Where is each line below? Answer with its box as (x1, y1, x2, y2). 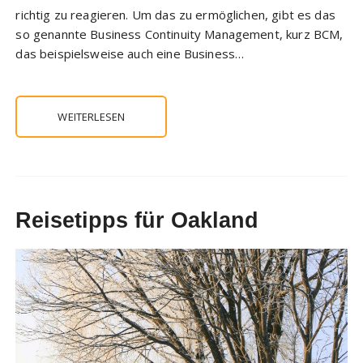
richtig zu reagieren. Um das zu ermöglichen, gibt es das (15, 6, 335, 23)
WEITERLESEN (58, 109, 126, 125)
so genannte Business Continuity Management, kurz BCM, (15, 26, 344, 43)
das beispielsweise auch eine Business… (15, 45, 245, 62)
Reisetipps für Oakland (15, 208, 259, 233)
